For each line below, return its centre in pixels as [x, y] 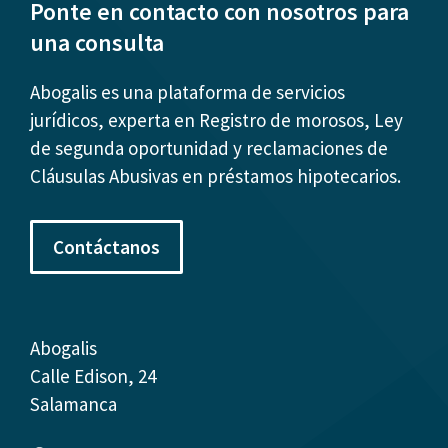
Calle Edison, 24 [93, 375]
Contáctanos [106, 246]
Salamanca [73, 403]
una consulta [97, 42]
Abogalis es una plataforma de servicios [187, 91]
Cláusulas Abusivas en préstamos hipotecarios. [215, 175]
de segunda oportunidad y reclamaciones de [209, 147]
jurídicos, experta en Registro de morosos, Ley [216, 119]
